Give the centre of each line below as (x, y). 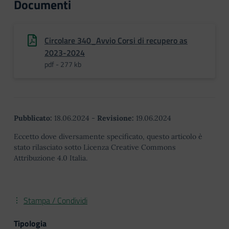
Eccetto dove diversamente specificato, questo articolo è (108, 136)
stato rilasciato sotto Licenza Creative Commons (95, 147)
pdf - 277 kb (63, 64)
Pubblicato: (33, 118)
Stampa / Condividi (55, 200)
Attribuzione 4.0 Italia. (51, 158)
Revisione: (116, 118)
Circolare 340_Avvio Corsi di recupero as (116, 40)
